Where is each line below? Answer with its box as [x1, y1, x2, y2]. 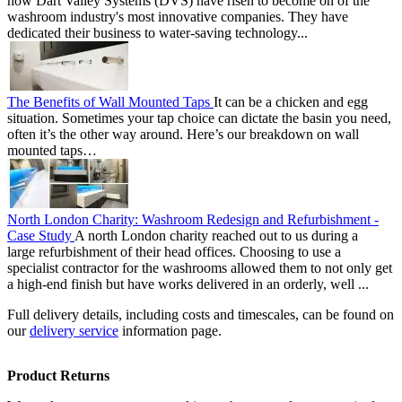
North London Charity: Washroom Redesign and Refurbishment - [7, 212, 379, 227]
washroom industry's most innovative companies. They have [7, 9, 348, 24]
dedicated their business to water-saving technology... [7, 25, 308, 40]
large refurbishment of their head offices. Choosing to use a [7, 244, 341, 259]
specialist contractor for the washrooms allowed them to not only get [7, 260, 392, 275]
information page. [118, 323, 222, 338]
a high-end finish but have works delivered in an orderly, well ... [7, 276, 369, 292]
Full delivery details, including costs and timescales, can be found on [7, 307, 394, 322]
